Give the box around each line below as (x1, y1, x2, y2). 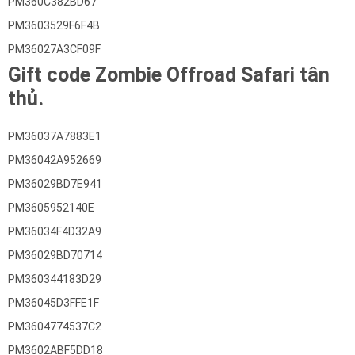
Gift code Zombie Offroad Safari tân (8, 63, 330, 86)
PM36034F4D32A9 (8, 225, 101, 238)
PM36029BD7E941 (8, 177, 102, 190)
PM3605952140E (8, 201, 94, 214)
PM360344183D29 (8, 273, 101, 285)
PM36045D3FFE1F (8, 296, 99, 309)
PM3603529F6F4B (8, 19, 100, 32)
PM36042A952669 (8, 154, 101, 166)
